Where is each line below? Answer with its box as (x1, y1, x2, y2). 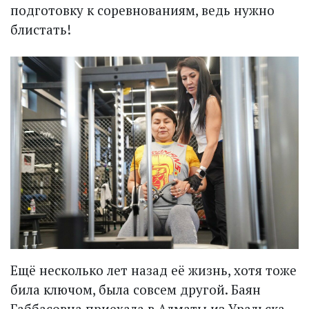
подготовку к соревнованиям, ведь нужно (10, 1, 275, 19)
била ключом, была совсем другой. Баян (10, 280, 261, 298)
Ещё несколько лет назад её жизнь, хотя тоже (10, 261, 297, 279)
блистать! (10, 21, 71, 39)
